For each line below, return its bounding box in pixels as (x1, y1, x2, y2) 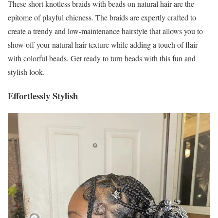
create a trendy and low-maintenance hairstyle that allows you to (8, 26, 203, 36)
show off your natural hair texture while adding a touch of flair (8, 39, 198, 50)
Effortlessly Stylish (8, 89, 78, 102)
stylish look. (8, 67, 45, 77)
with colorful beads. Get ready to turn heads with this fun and (8, 53, 196, 64)
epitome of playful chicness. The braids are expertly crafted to (8, 12, 196, 23)
